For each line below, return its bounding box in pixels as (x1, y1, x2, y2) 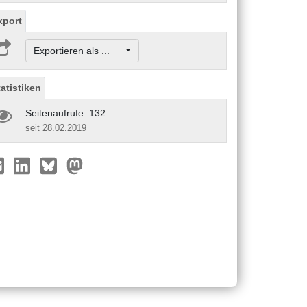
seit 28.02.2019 (25, 122, 86, 133)
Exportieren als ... (33, 45, 123, 56)
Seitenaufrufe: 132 (25, 107, 106, 119)
